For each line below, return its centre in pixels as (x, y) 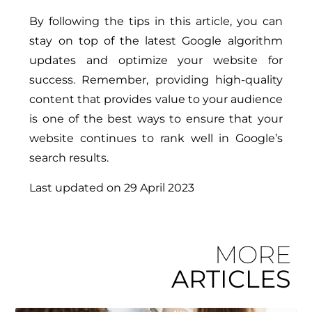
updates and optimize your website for (156, 61)
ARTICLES (231, 279)
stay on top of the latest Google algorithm (156, 41)
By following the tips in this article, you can (156, 22)
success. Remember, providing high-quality (156, 80)
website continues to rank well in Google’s (156, 139)
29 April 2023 (159, 187)
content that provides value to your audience (156, 100)
